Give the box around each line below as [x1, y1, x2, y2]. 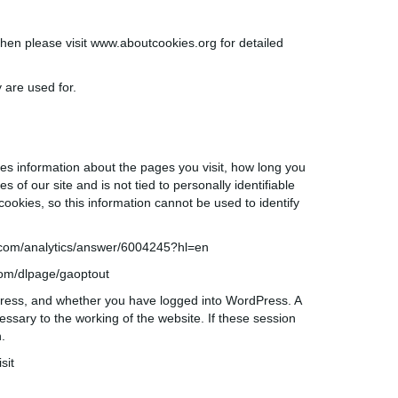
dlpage [18, 267, 56, 282]
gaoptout [60, 267, 109, 282]
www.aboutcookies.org [90, 36, 217, 51]
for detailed [216, 36, 283, 51]
